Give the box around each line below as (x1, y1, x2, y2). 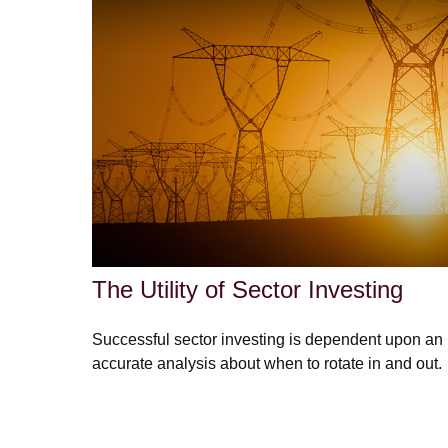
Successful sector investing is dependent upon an (92, 330, 443, 348)
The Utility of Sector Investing (92, 275, 403, 303)
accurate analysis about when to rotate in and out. (92, 354, 442, 372)
